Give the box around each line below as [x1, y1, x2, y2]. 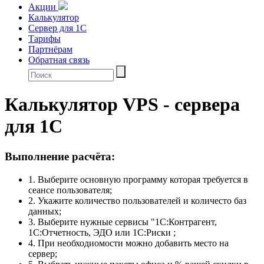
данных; [28, 206, 61, 216]
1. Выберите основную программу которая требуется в [28, 174, 248, 184]
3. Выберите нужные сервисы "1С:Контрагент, [28, 216, 217, 227]
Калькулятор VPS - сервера [5, 94, 240, 115]
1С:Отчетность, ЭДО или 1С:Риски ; [28, 227, 176, 237]
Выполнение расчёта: [5, 150, 115, 163]
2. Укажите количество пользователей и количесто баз [28, 195, 246, 206]
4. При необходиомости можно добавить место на [28, 237, 229, 248]
